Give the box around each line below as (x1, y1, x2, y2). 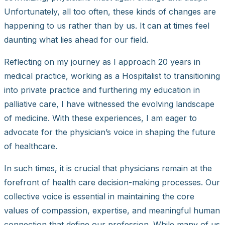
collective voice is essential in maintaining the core (4, 191, 194, 202)
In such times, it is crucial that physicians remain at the (4, 163, 212, 174)
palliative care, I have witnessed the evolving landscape (4, 99, 214, 109)
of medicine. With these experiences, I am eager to (4, 113, 197, 124)
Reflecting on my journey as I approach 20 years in (4, 57, 200, 67)
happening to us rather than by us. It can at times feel (4, 21, 209, 31)
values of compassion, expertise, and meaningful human (4, 205, 220, 216)
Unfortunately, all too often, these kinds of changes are (4, 7, 216, 17)
